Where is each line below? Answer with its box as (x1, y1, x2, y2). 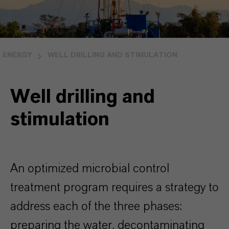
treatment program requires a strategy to (10, 181, 219, 194)
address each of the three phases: (10, 200, 182, 213)
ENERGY (3, 52, 32, 59)
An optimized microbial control (10, 163, 169, 175)
